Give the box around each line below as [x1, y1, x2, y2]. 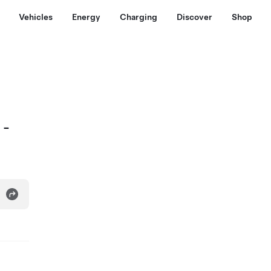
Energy [72, 12, 100, 22]
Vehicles [19, 12, 53, 22]
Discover [177, 12, 212, 22]
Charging [120, 12, 157, 22]
